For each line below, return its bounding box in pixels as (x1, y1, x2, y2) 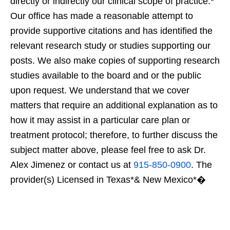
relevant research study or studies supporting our (10, 40, 210, 51)
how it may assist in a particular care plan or (10, 114, 190, 125)
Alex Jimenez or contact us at (10, 159, 133, 170)
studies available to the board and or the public (10, 70, 201, 81)
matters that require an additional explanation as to (10, 100, 218, 110)
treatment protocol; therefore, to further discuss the (10, 129, 218, 140)
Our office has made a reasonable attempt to (10, 10, 193, 21)
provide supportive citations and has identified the (10, 25, 213, 36)
